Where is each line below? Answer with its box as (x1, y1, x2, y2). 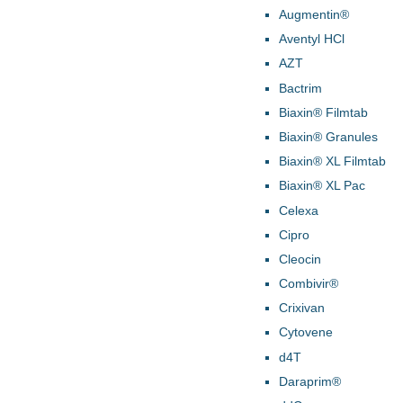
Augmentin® (279, 7, 349, 22)
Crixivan (279, 300, 325, 316)
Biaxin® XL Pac (279, 178, 365, 193)
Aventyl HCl (279, 31, 345, 47)
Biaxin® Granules (279, 129, 378, 144)
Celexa (279, 202, 318, 218)
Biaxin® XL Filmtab (279, 154, 386, 169)
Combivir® (279, 276, 338, 291)
